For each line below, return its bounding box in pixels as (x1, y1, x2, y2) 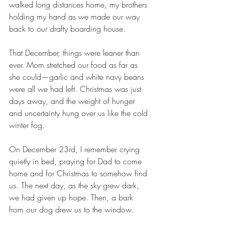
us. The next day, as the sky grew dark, (9, 180, 142, 191)
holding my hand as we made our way (9, 11, 142, 22)
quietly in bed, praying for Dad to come (9, 156, 144, 167)
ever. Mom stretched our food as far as (9, 59, 140, 70)
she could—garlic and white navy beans (9, 71, 147, 82)
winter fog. (9, 120, 45, 131)
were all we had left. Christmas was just (9, 83, 144, 94)
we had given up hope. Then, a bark (9, 192, 136, 203)
